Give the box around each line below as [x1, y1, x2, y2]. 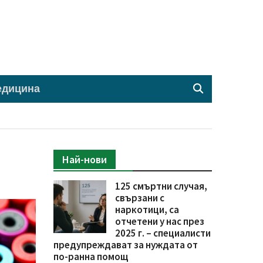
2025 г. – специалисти [115, 226, 211, 240]
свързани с [115, 191, 164, 204]
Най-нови [62, 152, 107, 166]
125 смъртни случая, [115, 179, 207, 193]
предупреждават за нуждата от [53, 238, 198, 251]
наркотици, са [115, 203, 179, 216]
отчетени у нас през [115, 214, 204, 228]
